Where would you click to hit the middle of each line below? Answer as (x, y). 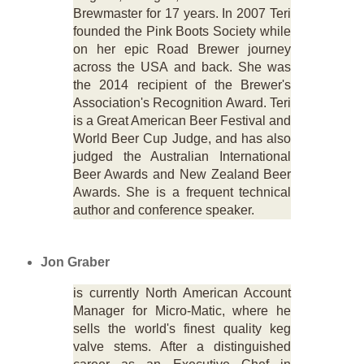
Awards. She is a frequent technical (182, 193)
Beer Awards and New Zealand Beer (182, 175)
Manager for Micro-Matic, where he (182, 310)
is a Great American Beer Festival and (182, 121)
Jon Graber (75, 262)
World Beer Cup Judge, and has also (182, 139)
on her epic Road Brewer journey (182, 50)
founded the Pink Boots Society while (182, 32)
